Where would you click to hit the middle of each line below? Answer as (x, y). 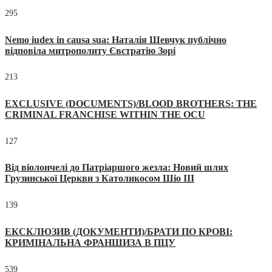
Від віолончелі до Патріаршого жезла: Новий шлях (117, 168)
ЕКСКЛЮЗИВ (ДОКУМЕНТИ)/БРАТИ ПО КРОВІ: (119, 231)
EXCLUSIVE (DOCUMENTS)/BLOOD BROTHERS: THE (131, 104)
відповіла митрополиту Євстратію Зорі (90, 50)
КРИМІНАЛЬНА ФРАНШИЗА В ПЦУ (90, 242)
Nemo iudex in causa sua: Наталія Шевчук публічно (116, 39)
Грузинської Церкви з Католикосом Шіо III (100, 178)
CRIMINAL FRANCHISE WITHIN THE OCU (105, 114)
